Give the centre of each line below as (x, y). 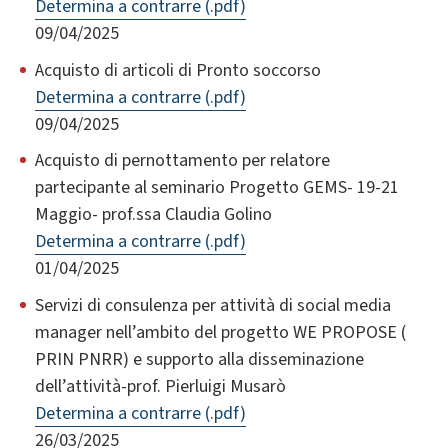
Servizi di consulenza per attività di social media (213, 305)
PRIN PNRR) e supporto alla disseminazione (199, 359)
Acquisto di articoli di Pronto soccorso (178, 70)
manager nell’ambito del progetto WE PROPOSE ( (220, 332)
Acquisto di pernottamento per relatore (182, 161)
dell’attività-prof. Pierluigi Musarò (160, 386)
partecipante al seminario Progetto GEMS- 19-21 (217, 188)
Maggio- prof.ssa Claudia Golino (153, 215)
